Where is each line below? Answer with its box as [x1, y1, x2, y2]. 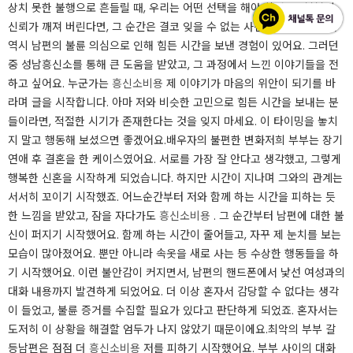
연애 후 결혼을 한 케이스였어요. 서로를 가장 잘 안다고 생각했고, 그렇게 [8, 151, 341, 167]
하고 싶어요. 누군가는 [8, 76, 112, 91]
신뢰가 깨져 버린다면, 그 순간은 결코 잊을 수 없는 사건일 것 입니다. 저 [8, 19, 337, 35]
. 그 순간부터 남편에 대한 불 [210, 208, 344, 224]
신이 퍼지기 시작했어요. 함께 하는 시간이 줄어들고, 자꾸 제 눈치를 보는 [8, 227, 341, 243]
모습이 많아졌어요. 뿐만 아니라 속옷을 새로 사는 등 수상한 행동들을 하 [8, 246, 339, 262]
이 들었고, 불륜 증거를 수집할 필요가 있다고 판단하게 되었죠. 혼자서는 [8, 303, 338, 318]
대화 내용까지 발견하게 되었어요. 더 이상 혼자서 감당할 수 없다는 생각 [8, 284, 339, 299]
